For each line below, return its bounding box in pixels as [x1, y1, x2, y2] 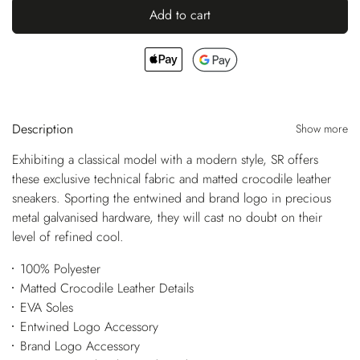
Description [12, 119, 73, 138]
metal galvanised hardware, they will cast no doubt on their [12, 207, 322, 227]
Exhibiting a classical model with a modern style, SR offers [12, 149, 318, 169]
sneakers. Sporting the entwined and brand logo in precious [12, 188, 331, 207]
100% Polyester [19, 259, 100, 278]
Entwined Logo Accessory [19, 317, 158, 336]
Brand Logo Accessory [19, 336, 140, 355]
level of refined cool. [12, 227, 124, 246]
